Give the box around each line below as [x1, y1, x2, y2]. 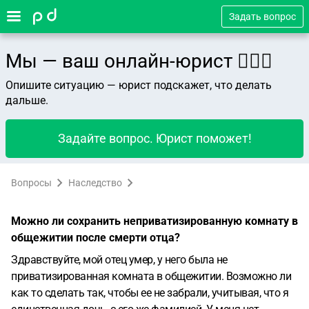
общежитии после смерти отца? [11, 231, 180, 244]
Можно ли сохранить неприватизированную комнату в [11, 215, 298, 228]
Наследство [68, 177, 122, 188]
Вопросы [11, 177, 52, 188]
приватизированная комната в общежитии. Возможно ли [11, 270, 291, 283]
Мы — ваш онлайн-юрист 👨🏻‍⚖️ [6, 50, 272, 72]
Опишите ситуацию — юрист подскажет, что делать [6, 79, 272, 92]
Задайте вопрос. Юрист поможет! [57, 131, 252, 146]
